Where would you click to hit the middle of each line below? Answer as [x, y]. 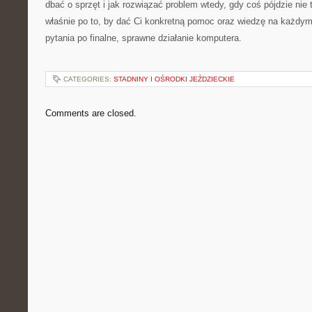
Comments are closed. [91, 113]
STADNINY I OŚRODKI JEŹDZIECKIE [174, 79]
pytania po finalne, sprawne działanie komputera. [143, 38]
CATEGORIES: [88, 79]
